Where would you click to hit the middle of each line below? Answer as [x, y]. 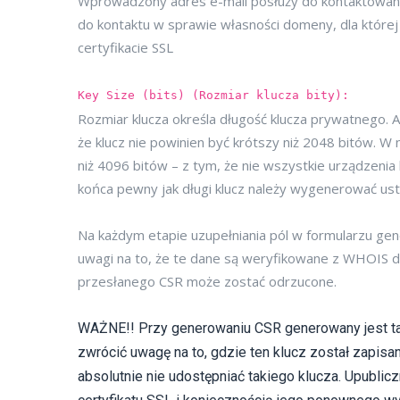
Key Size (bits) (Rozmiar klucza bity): [213, 95]
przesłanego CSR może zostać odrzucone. [207, 281]
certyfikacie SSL [125, 47]
